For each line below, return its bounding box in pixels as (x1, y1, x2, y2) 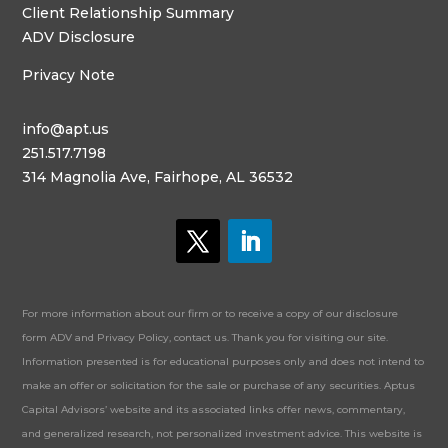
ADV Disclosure (22, 28, 136, 47)
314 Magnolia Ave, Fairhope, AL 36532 (22, 168, 294, 187)
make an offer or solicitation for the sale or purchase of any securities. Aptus (22, 379, 416, 393)
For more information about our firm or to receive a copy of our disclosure (22, 307, 399, 321)
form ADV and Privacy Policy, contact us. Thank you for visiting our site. (22, 331, 389, 345)
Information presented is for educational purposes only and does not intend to (22, 355, 425, 369)
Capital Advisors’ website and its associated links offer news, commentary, (22, 403, 406, 417)
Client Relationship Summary (22, 4, 235, 23)
